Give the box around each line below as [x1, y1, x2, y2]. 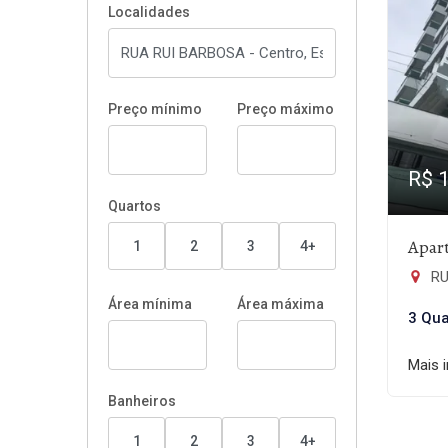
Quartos [108, 198, 161, 214]
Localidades [108, 4, 190, 20]
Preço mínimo [108, 101, 202, 117]
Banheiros [108, 393, 176, 409]
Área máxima [237, 296, 324, 312]
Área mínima [108, 296, 192, 312]
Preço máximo [237, 101, 334, 117]
